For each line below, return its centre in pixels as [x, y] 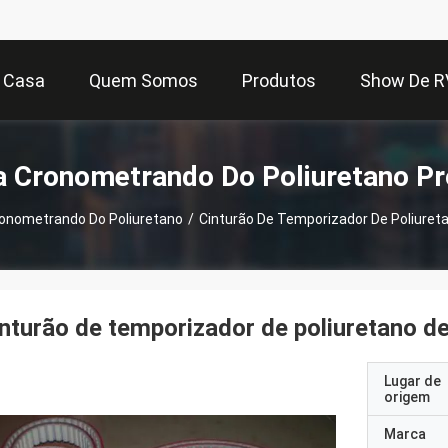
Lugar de [412, 381]
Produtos [279, 81]
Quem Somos [143, 81]
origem [407, 397]
